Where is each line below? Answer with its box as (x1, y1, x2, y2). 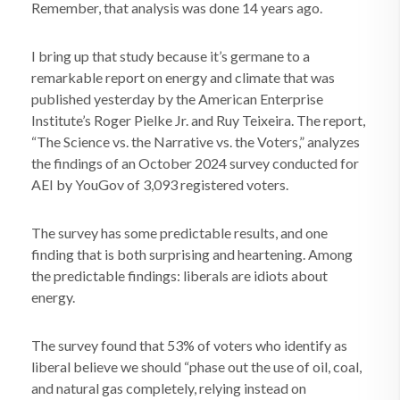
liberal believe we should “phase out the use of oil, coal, (31, 358, 362, 375)
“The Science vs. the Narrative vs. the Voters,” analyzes (31, 133, 360, 150)
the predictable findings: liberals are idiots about (31, 267, 328, 284)
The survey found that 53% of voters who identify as (31, 337, 347, 354)
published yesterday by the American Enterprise (31, 90, 323, 107)
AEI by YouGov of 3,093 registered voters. (31, 176, 288, 193)
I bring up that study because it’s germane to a (31, 47, 310, 64)
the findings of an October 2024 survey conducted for (31, 154, 359, 171)
